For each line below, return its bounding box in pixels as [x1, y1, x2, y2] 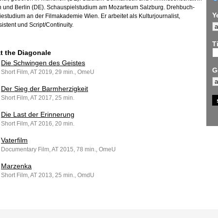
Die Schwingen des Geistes [1, 59, 85, 67]
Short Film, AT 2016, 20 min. [1, 120, 74, 127]
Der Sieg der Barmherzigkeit [1, 85, 88, 92]
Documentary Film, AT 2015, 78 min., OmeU [1, 146, 116, 153]
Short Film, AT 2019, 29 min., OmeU [1, 69, 94, 75]
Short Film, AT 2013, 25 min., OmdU [1, 172, 94, 179]
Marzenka [1, 162, 32, 170]
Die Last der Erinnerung [1, 110, 74, 118]
